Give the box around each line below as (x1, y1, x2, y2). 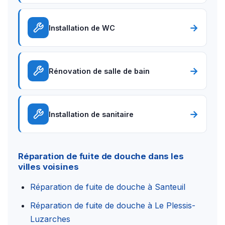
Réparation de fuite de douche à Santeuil (30, 182, 185, 192)
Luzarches (30, 213, 70, 224)
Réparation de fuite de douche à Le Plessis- (30, 200, 195, 210)
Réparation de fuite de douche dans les (18, 151, 184, 162)
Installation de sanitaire (49, 109, 134, 119)
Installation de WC (49, 23, 115, 32)
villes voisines (18, 162, 79, 172)
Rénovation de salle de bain (49, 66, 150, 75)
